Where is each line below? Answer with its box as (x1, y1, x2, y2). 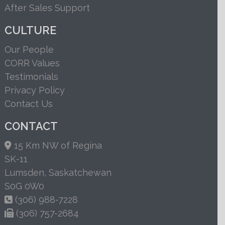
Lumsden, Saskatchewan (4, 167, 111, 178)
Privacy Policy (4, 84, 65, 95)
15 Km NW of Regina (11, 140, 102, 151)
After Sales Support (4, 2, 90, 13)
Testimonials (4, 71, 58, 82)
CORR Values (4, 57, 60, 68)
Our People (4, 44, 54, 55)
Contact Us (4, 98, 53, 109)
